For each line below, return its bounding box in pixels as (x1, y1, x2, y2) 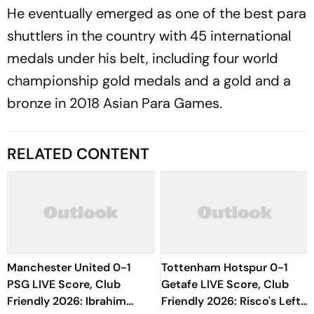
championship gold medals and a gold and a (7, 71, 291, 90)
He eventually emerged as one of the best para (7, 4, 306, 22)
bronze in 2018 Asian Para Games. (7, 94, 222, 112)
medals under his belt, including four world (7, 49, 278, 67)
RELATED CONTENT (7, 144, 149, 164)
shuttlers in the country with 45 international (7, 27, 291, 45)
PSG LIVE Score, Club (7, 277, 121, 292)
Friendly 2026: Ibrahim (7, 294, 126, 308)
